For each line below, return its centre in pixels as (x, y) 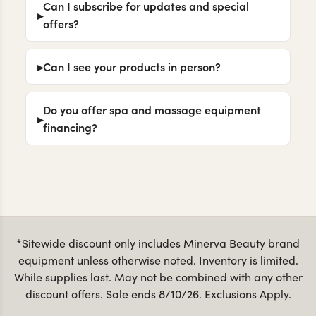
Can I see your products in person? (132, 67)
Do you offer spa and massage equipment (152, 110)
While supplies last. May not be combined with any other (158, 277)
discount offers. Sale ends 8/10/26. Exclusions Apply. (158, 294)
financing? (70, 127)
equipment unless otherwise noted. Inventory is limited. (158, 260)
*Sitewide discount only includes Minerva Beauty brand (158, 243)
